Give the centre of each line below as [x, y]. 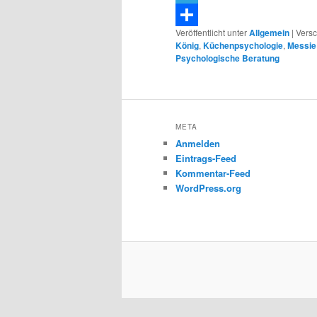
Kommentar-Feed [213, 173]
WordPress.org [208, 188]
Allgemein [269, 33]
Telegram [197, 15]
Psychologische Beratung [227, 58]
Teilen [189, 38]
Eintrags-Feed [206, 158]
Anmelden [198, 143]
